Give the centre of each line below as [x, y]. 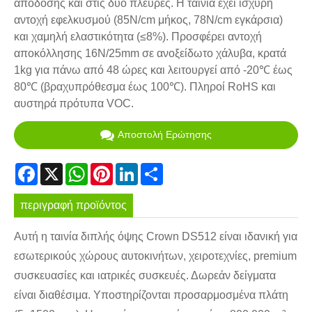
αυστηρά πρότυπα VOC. [74, 104]
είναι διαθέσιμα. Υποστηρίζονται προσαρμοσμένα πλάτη [151, 295]
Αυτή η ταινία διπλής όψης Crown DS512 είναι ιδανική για [156, 237]
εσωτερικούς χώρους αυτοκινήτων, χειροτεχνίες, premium [155, 256]
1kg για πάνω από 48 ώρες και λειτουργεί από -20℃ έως [153, 70]
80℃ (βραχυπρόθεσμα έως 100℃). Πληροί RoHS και [145, 87]
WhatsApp [114, 168]
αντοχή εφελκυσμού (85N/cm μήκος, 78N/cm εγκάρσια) [148, 20]
